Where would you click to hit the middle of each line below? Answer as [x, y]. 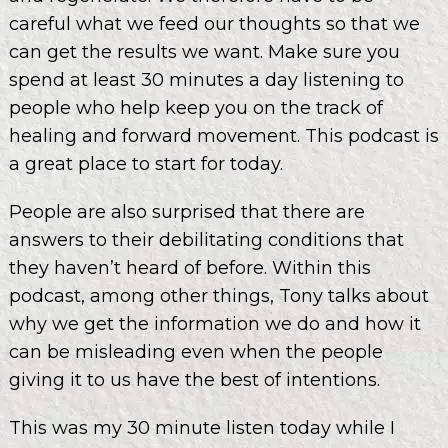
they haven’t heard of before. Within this [189, 267]
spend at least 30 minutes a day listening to [206, 79]
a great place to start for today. [145, 163]
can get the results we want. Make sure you [204, 51]
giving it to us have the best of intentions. [194, 379]
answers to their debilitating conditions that [206, 239]
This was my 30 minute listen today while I [201, 427]
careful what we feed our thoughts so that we [214, 23]
